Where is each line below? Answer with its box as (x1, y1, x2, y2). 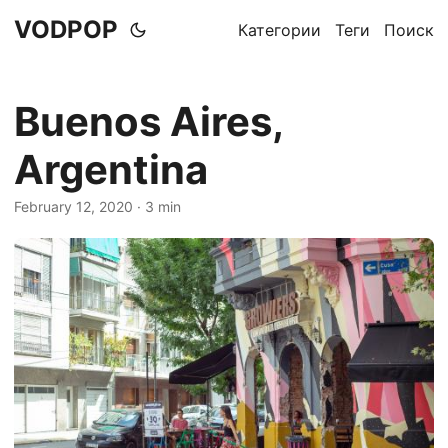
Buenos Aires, (14, 97, 283, 146)
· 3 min (133, 198, 181, 215)
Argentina (14, 145, 208, 194)
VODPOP (14, 15, 118, 44)
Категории (238, 20, 321, 40)
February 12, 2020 (14, 198, 133, 215)
